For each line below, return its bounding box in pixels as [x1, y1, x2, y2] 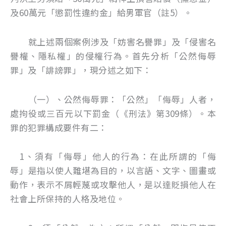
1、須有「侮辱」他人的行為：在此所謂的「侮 [10, 150, 216, 163]
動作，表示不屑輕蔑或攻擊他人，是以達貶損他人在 [10, 178, 216, 191]
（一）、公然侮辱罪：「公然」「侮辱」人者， [10, 92, 216, 105]
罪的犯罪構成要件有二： [10, 121, 107, 134]
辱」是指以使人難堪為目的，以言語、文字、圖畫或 [10, 164, 216, 177]
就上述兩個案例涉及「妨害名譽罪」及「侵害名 [10, 35, 216, 48]
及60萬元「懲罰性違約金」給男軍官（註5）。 [10, 6, 192, 19]
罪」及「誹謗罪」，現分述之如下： [10, 63, 151, 76]
